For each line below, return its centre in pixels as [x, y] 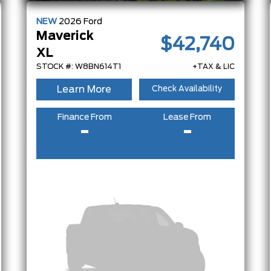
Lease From [187, 117]
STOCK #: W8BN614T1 [79, 66]
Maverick [65, 36]
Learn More [84, 89]
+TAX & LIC [214, 66]
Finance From [84, 117]
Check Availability [187, 90]
